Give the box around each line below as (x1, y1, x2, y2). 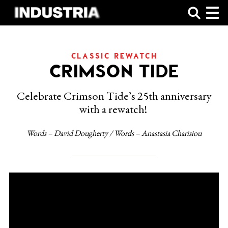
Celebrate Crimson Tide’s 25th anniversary (16, 88, 212, 104)
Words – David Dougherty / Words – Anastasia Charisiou (26, 127, 202, 138)
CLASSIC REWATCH (71, 51, 158, 60)
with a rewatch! (79, 101, 149, 117)
